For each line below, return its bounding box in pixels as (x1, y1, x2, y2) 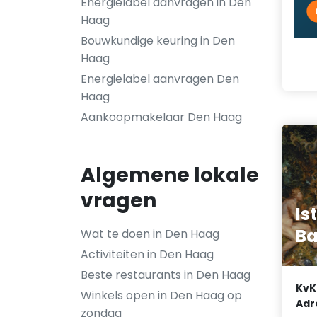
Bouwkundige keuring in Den (81, 33, 235, 49)
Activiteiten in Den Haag (81, 246, 214, 263)
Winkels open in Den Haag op (81, 287, 242, 304)
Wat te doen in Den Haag (81, 226, 219, 242)
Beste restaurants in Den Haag (81, 267, 250, 283)
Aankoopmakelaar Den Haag (81, 109, 242, 125)
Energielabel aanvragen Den (81, 71, 239, 87)
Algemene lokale (81, 161, 259, 189)
